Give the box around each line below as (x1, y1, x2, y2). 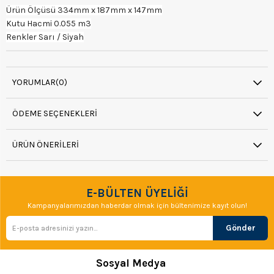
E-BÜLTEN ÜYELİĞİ (86, 186, 188, 200)
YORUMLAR (12, 76, 56, 87)
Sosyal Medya (96, 256, 166, 269)
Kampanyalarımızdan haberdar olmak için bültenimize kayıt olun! (27, 201, 247, 210)
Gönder (225, 222, 256, 233)
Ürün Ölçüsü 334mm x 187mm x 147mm (6, 4, 162, 15)
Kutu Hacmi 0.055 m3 (6, 18, 91, 29)
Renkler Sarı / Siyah (6, 31, 84, 42)
